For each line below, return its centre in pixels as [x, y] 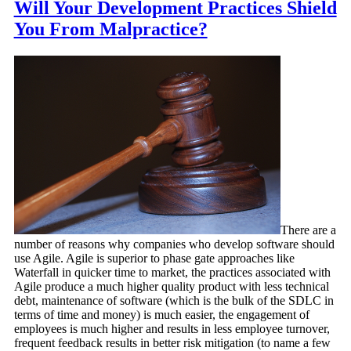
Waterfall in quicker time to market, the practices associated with [172, 272]
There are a [308, 230]
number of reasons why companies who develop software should [174, 244]
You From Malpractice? [110, 29]
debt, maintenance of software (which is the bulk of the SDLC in [174, 300]
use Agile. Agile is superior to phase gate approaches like [154, 258]
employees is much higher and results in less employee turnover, [172, 329]
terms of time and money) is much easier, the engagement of [161, 315]
